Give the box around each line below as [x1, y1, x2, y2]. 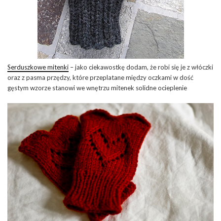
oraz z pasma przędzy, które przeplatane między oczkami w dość [7, 73, 193, 81]
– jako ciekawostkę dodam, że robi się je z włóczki [69, 63, 213, 71]
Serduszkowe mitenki [7, 63, 69, 71]
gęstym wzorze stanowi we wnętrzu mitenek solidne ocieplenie [7, 83, 187, 92]
